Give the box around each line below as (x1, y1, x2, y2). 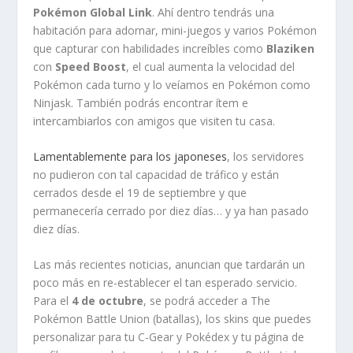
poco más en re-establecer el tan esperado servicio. (33, 275, 298, 291)
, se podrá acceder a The (143, 293, 271, 309)
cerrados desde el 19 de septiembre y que (33, 185, 247, 201)
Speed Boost (55, 58, 127, 74)
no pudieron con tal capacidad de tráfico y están (33, 167, 280, 183)
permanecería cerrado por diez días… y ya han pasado (33, 203, 310, 219)
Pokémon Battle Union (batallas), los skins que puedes (33, 311, 312, 327)
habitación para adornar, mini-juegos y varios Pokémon (33, 22, 318, 38)
